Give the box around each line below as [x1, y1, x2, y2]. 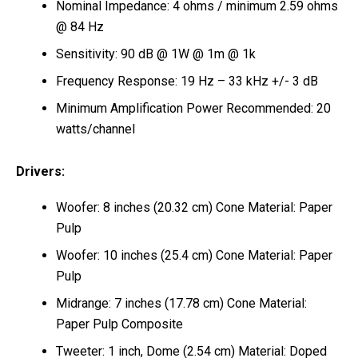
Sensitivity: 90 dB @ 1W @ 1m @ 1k [56, 46, 256, 62]
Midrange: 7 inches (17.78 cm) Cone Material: [56, 295, 307, 311]
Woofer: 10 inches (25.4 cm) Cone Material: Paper [56, 247, 332, 263]
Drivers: [16, 163, 65, 179]
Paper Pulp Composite [56, 316, 183, 332]
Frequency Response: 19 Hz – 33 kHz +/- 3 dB [56, 73, 318, 89]
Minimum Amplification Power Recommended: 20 [56, 100, 331, 116]
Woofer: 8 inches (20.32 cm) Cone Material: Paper [56, 199, 332, 215]
